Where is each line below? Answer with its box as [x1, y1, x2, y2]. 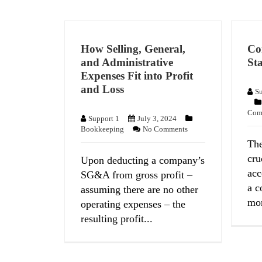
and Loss [81, 83, 125, 96]
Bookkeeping [81, 124, 125, 133]
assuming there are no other [81, 183, 199, 195]
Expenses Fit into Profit [81, 70, 194, 82]
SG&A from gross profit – [81, 168, 193, 181]
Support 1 [88, 113, 120, 123]
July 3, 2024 [137, 113, 177, 123]
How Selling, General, [81, 43, 186, 56]
